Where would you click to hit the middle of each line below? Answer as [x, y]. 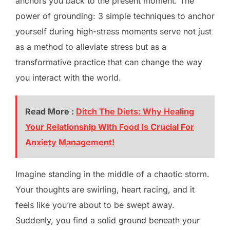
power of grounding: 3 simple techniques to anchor [115, 16]
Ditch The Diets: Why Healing [135, 111]
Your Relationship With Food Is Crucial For [110, 127]
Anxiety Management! [70, 142]
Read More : [51, 111]
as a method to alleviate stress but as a [91, 46]
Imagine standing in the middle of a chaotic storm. [112, 174]
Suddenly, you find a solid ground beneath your [108, 220]
